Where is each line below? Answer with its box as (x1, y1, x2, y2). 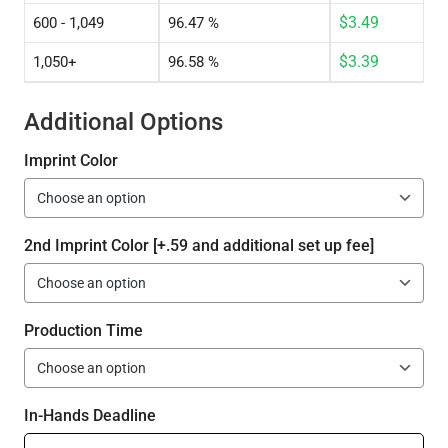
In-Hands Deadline (23, 406, 156, 426)
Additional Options (23, 108, 223, 137)
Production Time (23, 321, 143, 341)
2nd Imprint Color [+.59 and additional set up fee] (23, 236, 374, 256)
